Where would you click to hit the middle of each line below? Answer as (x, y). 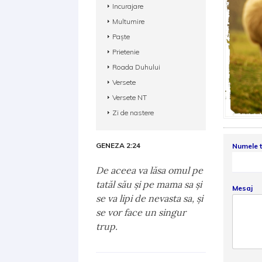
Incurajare (128, 6)
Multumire (129, 21)
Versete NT (130, 97)
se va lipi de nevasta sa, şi (150, 198)
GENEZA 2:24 (118, 145)
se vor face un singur (141, 212)
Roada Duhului (137, 67)
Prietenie (126, 52)
